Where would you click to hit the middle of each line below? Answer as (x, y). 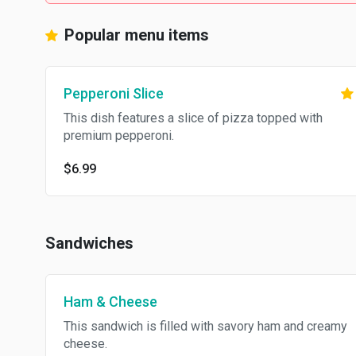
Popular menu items (135, 35)
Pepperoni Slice (114, 93)
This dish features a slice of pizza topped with (193, 118)
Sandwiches (89, 243)
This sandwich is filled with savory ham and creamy (205, 326)
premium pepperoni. (119, 135)
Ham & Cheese (110, 302)
